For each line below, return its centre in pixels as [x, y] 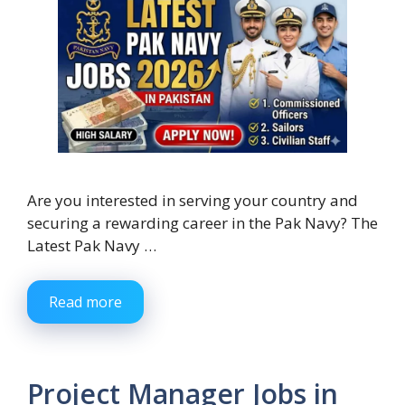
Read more [85, 301]
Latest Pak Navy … [92, 246]
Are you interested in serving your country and [193, 201]
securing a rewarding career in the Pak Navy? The [202, 223]
